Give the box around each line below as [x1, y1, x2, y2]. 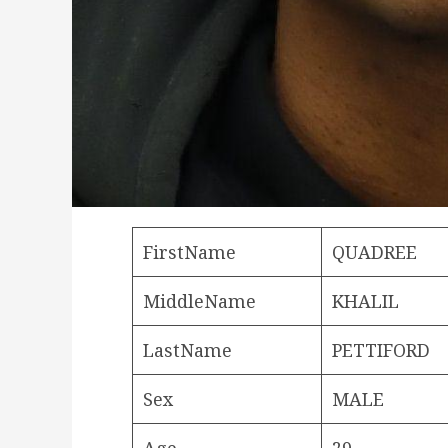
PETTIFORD [332, 337, 430, 362]
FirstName [143, 239, 236, 264]
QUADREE [332, 239, 417, 264]
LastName [143, 337, 232, 362]
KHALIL [332, 288, 399, 313]
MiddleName [143, 288, 256, 313]
